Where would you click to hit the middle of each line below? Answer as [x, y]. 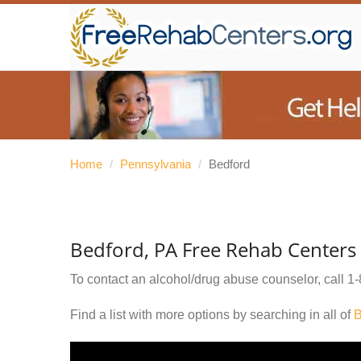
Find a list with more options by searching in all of [212, 315]
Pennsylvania [156, 164]
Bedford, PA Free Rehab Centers [213, 249]
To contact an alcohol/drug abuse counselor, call [209, 279]
